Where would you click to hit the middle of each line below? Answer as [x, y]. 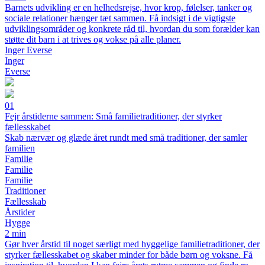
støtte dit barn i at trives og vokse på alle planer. [93, 39]
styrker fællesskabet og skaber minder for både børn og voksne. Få [129, 255]
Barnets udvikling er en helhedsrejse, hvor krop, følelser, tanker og [128, 7]
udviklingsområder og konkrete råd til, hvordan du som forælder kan [132, 29]
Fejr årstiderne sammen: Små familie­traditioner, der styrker [113, 116]
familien [20, 148]
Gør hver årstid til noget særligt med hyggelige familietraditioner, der [132, 244]
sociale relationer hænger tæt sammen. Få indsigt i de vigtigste [120, 18]
